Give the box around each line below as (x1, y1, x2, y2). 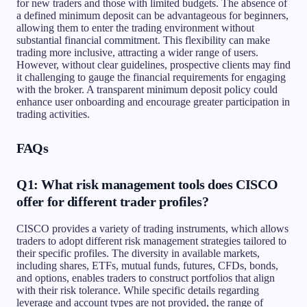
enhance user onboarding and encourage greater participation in (16, 95, 290, 108)
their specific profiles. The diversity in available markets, (16, 247, 260, 259)
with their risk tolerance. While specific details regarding (16, 284, 259, 296)
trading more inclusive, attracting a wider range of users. (16, 46, 258, 58)
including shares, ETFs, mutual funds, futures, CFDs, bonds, (16, 259, 278, 271)
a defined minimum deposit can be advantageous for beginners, (16, 9, 288, 21)
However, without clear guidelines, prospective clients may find (16, 58, 291, 71)
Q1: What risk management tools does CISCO (16, 176, 278, 192)
